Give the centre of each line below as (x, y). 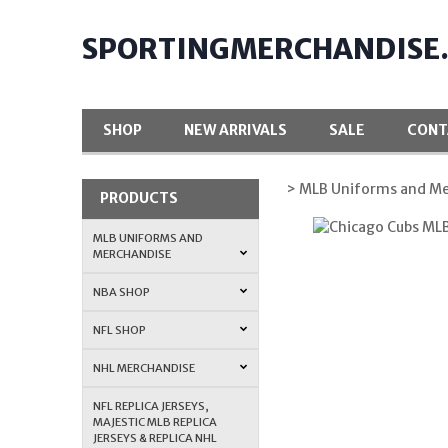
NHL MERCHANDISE (144, 367)
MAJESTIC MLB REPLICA (155, 421)
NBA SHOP (122, 291)
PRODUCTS (138, 198)
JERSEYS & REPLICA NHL (155, 437)
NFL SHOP (120, 329)
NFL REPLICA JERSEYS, (151, 405)
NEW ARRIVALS (236, 130)
